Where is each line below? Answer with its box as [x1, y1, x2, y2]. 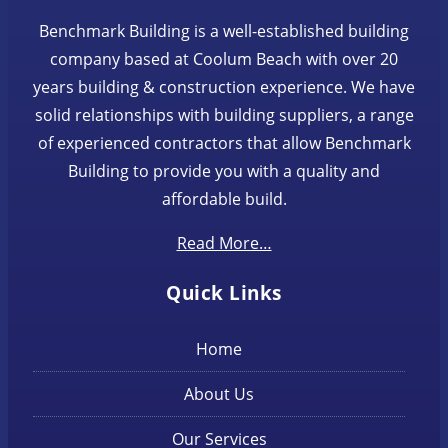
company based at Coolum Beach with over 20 [50, 47, 398, 70]
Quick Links [166, 278, 282, 306]
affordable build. [161, 187, 287, 210]
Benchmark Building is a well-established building [39, 19, 409, 42]
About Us [184, 382, 254, 405]
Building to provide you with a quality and [68, 159, 380, 182]
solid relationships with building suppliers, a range [34, 103, 414, 126]
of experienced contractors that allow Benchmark [37, 131, 411, 154]
